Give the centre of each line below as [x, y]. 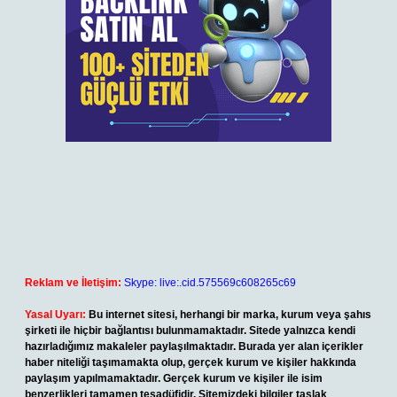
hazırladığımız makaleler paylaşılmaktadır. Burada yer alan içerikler [194, 346]
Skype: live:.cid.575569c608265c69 [210, 283]
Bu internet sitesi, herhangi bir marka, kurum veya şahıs [230, 315]
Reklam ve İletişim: [73, 283]
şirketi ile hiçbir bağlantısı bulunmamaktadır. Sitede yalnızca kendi [190, 331]
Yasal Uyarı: [55, 315]
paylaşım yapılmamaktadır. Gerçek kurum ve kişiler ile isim [174, 378]
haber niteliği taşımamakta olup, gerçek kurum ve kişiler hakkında [191, 362]
